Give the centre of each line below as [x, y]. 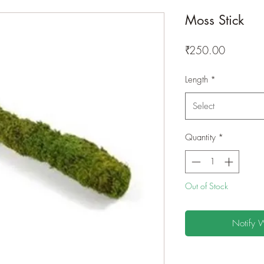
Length [197, 80]
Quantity [200, 137]
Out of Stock [207, 186]
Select [204, 106]
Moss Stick [214, 20]
